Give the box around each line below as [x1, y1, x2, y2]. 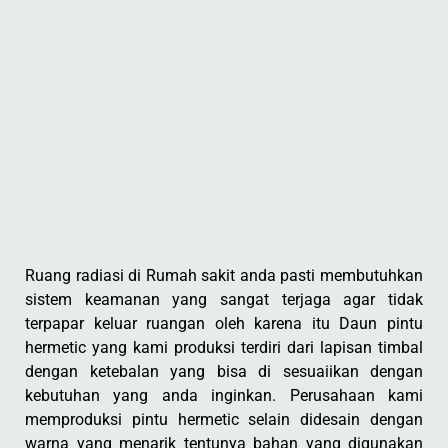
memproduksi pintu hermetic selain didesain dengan [25, 410, 423, 429]
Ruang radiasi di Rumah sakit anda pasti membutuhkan [25, 266, 423, 285]
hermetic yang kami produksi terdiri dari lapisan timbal [25, 338, 423, 357]
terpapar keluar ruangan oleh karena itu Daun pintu [25, 314, 423, 333]
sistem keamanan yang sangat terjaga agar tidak [25, 290, 423, 309]
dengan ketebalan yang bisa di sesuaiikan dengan [25, 362, 423, 381]
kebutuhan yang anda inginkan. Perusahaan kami [25, 386, 423, 405]
